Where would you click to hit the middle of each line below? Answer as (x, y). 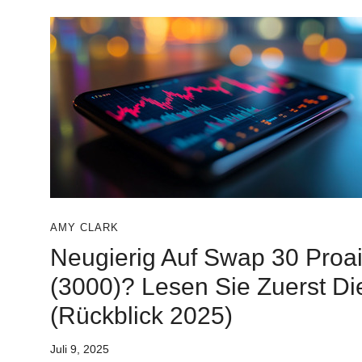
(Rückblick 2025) (141, 316)
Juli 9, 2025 (80, 349)
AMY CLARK (84, 227)
